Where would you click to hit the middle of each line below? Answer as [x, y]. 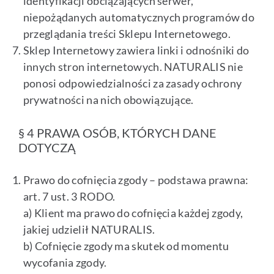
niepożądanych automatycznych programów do [139, 17]
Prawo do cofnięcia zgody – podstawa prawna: [136, 180]
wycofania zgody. [65, 263]
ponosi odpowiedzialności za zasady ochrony [132, 83]
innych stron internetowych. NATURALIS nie [133, 67]
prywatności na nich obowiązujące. [108, 100]
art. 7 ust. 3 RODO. [69, 197]
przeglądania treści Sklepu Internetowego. [127, 34]
